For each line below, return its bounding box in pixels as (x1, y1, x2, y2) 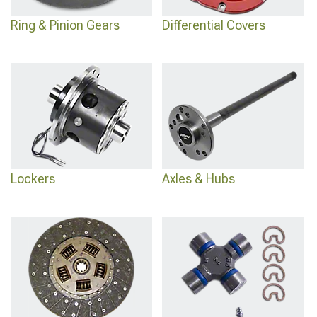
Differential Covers (162, 18, 265, 33)
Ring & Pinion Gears (11, 18, 120, 33)
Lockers (11, 171, 55, 186)
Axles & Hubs (162, 171, 235, 186)
